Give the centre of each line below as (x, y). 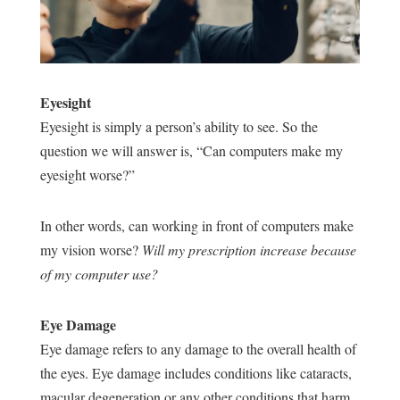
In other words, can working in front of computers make (196, 226)
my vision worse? (91, 250)
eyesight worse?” (87, 175)
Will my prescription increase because (249, 250)
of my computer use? (101, 274)
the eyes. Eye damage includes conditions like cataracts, (196, 373)
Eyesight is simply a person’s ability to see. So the (179, 127)
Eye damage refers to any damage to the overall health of (198, 349)
